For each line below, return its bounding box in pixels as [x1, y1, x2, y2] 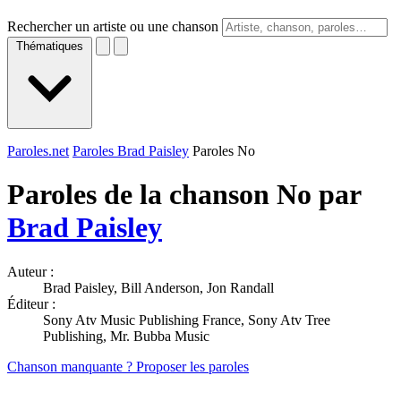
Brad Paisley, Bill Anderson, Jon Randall [43, 279, 274, 295]
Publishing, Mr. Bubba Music [43, 328, 209, 344]
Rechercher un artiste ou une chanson [7, 19, 218, 34]
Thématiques [16, 39, 83, 53]
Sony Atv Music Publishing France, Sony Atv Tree [43, 311, 330, 328]
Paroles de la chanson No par [7, 178, 361, 211]
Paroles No [192, 143, 255, 158]
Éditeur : [7, 295, 55, 311]
